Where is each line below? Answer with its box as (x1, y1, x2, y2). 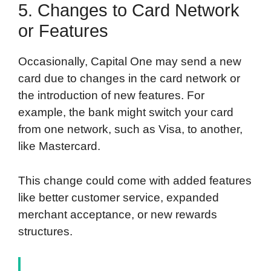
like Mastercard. (18, 140, 100, 153)
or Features (18, 21, 108, 41)
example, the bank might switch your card (18, 106, 233, 119)
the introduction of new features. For (18, 89, 204, 102)
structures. (18, 224, 73, 238)
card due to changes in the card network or (18, 72, 240, 85)
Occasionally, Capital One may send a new (18, 55, 241, 68)
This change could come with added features (18, 174, 252, 187)
